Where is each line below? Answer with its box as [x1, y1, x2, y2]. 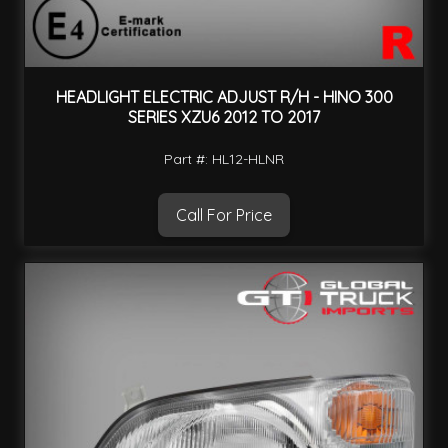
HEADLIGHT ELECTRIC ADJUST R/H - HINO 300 [55, 87, 393, 108]
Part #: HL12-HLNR [164, 149, 284, 168]
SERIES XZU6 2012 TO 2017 [128, 107, 320, 128]
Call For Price [176, 204, 272, 225]
